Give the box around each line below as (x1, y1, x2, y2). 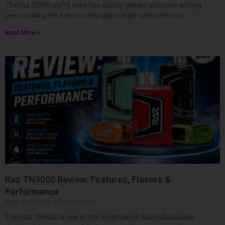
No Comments (52, 197, 95, 205)
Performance (5, 186, 59, 197)
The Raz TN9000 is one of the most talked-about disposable (5, 212, 195, 221)
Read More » (5, 29, 40, 36)
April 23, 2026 (5, 197, 45, 205)
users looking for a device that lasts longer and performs (5, 11, 183, 20)
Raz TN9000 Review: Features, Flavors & (5, 174, 171, 185)
